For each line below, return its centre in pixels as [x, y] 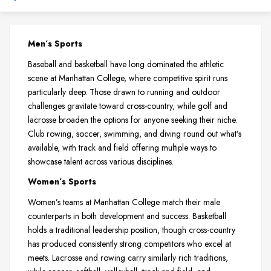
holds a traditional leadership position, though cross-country [132, 230]
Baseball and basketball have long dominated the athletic [126, 64]
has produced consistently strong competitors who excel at [129, 244]
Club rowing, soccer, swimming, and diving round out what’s [135, 133]
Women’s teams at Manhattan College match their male [124, 202]
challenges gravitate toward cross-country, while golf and [128, 106]
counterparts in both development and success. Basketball [127, 216]
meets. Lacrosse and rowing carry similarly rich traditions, [128, 258]
